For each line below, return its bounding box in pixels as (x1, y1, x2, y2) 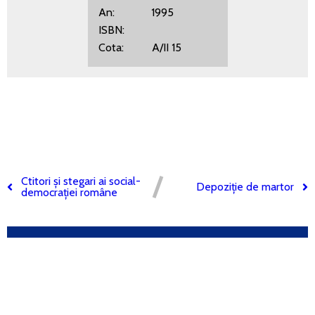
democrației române (21, 186, 117, 199)
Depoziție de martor (196, 180, 294, 193)
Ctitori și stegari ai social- (21, 174, 141, 188)
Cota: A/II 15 (98, 41, 181, 54)
